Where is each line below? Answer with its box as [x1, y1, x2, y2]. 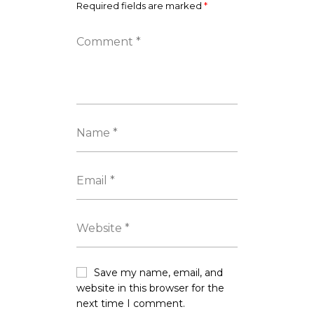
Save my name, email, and [94, 266, 223, 279]
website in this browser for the [76, 281, 224, 294]
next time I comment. [76, 296, 185, 310]
